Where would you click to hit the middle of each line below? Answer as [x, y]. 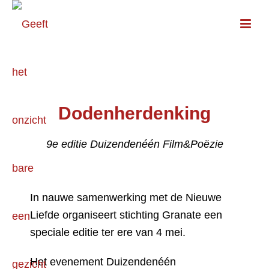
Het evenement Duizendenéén [103, 262]
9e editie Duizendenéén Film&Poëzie [134, 144]
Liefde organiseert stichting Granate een [126, 215]
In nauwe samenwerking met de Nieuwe [126, 198]
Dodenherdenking [134, 113]
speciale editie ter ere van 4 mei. [108, 232]
